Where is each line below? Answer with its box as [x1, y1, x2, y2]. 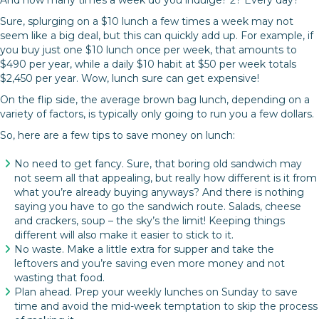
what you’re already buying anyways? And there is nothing [14, 186, 304, 199]
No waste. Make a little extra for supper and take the [14, 243, 274, 256]
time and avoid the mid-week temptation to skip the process [14, 300, 318, 313]
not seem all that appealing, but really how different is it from [14, 172, 317, 185]
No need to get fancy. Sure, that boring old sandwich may [14, 157, 302, 171]
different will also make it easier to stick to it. [14, 229, 234, 242]
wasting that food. [14, 271, 105, 285]
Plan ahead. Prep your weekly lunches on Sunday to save [14, 286, 298, 299]
